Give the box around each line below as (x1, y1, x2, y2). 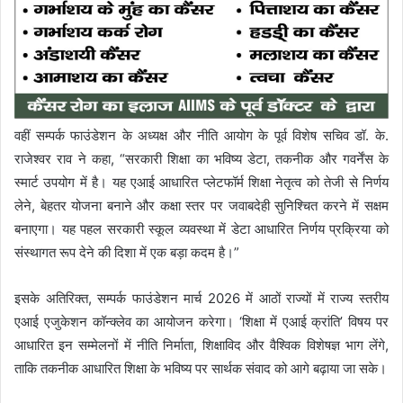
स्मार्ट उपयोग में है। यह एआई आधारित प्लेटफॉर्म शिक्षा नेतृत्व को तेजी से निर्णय (14, 174, 389, 192)
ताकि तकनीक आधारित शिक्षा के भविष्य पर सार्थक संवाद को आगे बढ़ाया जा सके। (14, 360, 387, 378)
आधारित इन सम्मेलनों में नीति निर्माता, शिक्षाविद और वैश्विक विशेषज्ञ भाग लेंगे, (14, 336, 389, 354)
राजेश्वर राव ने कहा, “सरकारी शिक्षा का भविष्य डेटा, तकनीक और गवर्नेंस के (14, 150, 389, 168)
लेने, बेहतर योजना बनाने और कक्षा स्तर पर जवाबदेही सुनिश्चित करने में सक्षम (14, 197, 389, 215)
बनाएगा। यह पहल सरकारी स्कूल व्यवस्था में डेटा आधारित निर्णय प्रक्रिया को (14, 220, 389, 238)
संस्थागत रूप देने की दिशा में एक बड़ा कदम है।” (14, 244, 239, 262)
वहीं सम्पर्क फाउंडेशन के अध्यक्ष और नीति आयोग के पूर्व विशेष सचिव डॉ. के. (14, 127, 389, 145)
